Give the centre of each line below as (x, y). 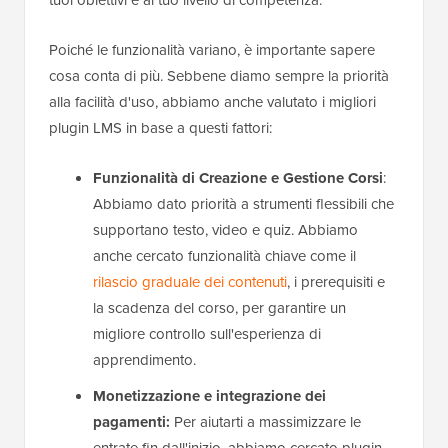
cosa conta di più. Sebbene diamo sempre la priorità (219, 76)
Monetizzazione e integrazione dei (209, 396)
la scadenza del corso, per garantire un (219, 308)
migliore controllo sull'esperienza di (207, 334)
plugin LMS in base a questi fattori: (160, 128)
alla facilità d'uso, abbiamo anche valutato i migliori (212, 102)
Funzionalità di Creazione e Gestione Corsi (238, 178)
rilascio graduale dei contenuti (190, 282)
